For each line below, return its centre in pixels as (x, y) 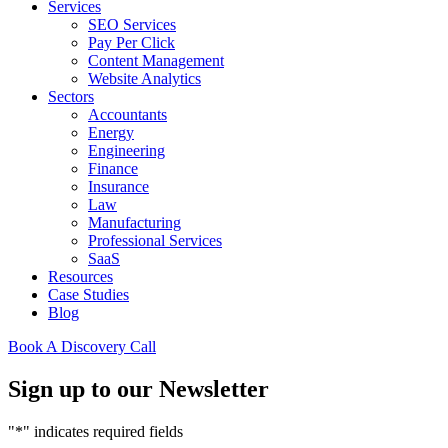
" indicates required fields (103, 431)
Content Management (156, 60)
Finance (113, 168)
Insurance (118, 186)
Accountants (127, 114)
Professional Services (155, 240)
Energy (111, 132)
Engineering (126, 150)
